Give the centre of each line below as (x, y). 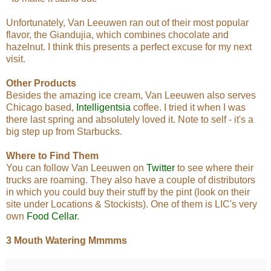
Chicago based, (41, 107)
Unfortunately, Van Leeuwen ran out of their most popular (127, 22)
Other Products (41, 83)
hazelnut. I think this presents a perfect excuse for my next (129, 47)
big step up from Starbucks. (64, 131)
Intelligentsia (103, 107)
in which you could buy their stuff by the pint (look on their (128, 192)
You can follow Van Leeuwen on (76, 168)
